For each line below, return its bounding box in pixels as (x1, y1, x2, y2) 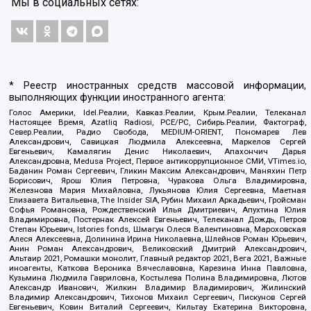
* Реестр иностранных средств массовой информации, (9, 79, 306, 92)
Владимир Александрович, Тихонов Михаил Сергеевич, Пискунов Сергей (9, 292, 306, 302)
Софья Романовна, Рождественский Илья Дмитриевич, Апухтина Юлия (9, 204, 306, 215)
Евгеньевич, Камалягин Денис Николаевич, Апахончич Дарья (9, 146, 306, 156)
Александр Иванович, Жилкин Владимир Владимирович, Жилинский (9, 282, 306, 292)
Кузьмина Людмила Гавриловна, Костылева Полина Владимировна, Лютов (9, 272, 306, 283)
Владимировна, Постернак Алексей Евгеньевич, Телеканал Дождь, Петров (9, 214, 306, 224)
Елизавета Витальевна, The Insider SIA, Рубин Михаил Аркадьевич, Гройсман (9, 194, 306, 205)
